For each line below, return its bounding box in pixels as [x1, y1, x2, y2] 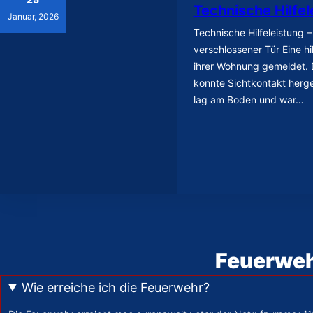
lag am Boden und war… [193, 93, 304, 105]
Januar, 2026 [7, 11, 59, 22]
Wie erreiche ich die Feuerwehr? [22, 279, 210, 295]
